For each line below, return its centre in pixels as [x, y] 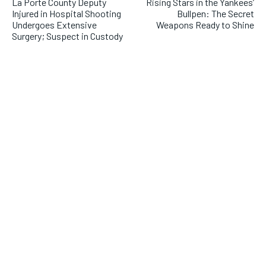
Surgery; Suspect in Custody [67, 36]
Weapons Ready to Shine [205, 25]
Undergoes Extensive [54, 25]
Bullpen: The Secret [215, 14]
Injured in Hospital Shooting [66, 14]
